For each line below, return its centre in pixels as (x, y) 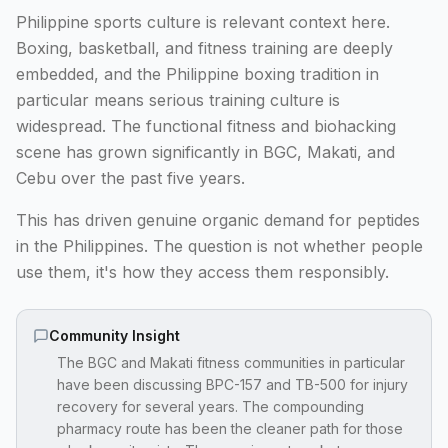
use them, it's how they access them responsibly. (202, 272)
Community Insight (114, 335)
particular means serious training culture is (178, 100)
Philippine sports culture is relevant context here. (203, 22)
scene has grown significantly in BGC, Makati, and (205, 152)
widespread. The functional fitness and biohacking (206, 126)
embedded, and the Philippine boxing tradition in (197, 74)
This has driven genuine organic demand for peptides (218, 220)
